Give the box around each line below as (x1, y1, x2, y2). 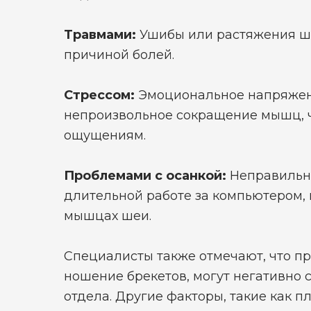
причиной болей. (64, 47, 174, 62)
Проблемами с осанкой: (64, 168, 226, 183)
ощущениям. (64, 128, 146, 143)
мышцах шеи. (64, 208, 151, 224)
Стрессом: (64, 87, 135, 103)
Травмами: (64, 27, 136, 42)
